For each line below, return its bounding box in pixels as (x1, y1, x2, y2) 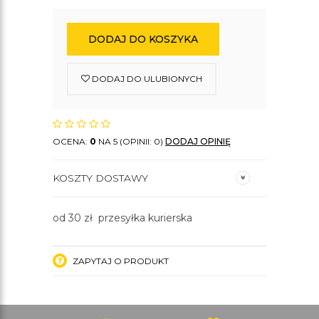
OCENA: (53, 136, 90, 147)
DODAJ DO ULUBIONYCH (90, 73, 202, 84)
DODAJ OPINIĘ (165, 136, 231, 147)
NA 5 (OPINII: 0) (96, 136, 165, 147)
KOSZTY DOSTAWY (53, 172, 148, 184)
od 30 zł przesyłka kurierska (53, 211, 192, 224)
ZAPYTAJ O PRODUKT (70, 256, 169, 266)
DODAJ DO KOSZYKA (88, 33, 198, 46)
